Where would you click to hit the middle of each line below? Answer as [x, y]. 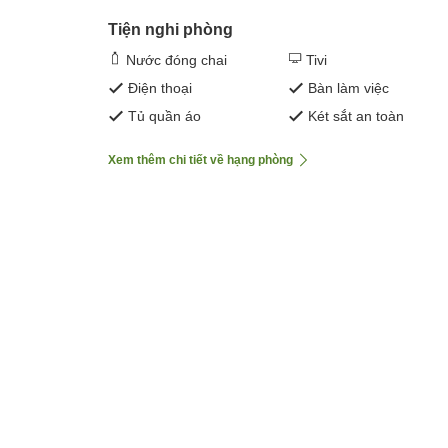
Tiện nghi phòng [170, 30]
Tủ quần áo [164, 116]
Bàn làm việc [348, 88]
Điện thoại [160, 88]
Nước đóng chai [176, 60]
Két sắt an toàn [356, 116]
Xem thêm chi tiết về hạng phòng [200, 160]
